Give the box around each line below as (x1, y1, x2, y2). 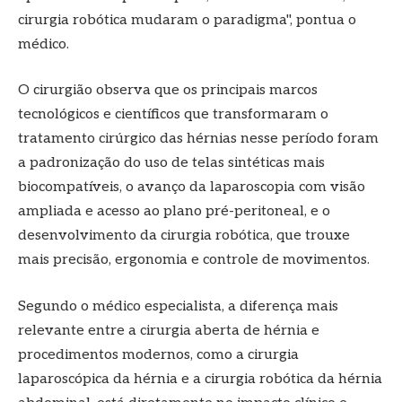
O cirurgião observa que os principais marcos (18, 82, 318, 100)
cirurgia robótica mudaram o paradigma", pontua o (18, 11, 356, 29)
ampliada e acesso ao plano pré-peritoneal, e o (18, 203, 330, 221)
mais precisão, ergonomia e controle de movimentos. (18, 251, 370, 269)
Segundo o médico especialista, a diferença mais (18, 297, 338, 315)
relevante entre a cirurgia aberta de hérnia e (18, 321, 319, 339)
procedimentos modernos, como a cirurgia (18, 345, 299, 363)
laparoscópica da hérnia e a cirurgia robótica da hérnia (18, 370, 382, 388)
